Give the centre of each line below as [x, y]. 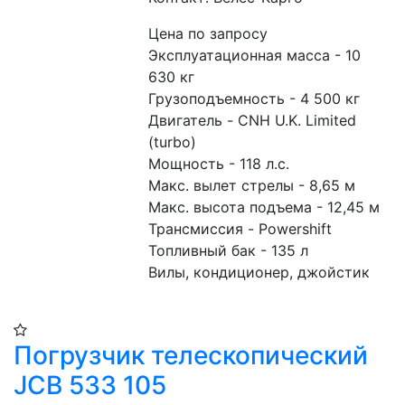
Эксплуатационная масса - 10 [255, 56]
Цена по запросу [208, 34]
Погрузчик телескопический [191, 356]
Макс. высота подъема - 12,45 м [264, 207]
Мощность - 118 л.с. [219, 164]
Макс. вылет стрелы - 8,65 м [252, 186]
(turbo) [173, 142]
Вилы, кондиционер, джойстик [259, 273]
